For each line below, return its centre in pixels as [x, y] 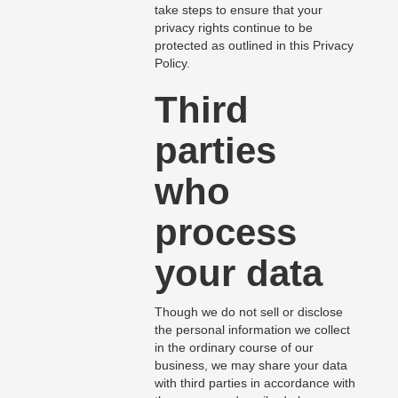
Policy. [172, 64]
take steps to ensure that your [238, 10]
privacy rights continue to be [233, 28]
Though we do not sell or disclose [248, 312]
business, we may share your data [251, 366]
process [225, 233]
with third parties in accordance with [255, 383]
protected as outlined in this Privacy [254, 46]
